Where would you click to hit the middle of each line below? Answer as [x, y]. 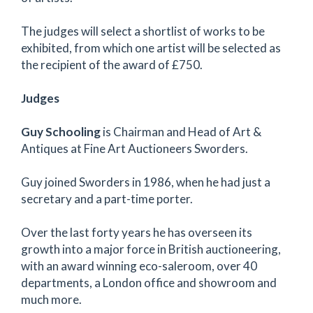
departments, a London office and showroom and [149, 283]
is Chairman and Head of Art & [181, 132]
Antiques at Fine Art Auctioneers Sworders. [134, 148]
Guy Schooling [61, 132]
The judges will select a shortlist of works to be [143, 31]
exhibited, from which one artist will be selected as [151, 48]
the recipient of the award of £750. [112, 65]
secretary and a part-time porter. [107, 199]
